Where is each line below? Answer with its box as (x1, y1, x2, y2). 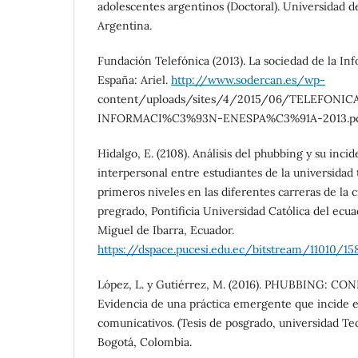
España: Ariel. (97, 72, 171, 87)
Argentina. (97, 18, 152, 33)
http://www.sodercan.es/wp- (171, 72, 325, 87)
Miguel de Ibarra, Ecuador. (97, 222, 234, 237)
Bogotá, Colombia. (97, 335, 192, 349)
